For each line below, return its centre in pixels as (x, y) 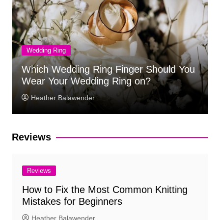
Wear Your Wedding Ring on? (86, 81)
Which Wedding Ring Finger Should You (108, 69)
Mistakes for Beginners (72, 202)
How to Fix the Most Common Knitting (105, 190)
